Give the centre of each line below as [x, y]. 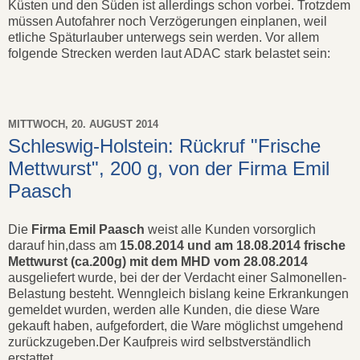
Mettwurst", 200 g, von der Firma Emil [169, 169]
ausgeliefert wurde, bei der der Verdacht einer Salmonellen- [177, 277]
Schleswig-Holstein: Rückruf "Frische [164, 146]
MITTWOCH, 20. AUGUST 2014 [83, 124]
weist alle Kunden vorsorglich [232, 229]
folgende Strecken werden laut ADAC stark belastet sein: [169, 54]
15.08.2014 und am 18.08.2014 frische [233, 245]
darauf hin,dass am [64, 245]
